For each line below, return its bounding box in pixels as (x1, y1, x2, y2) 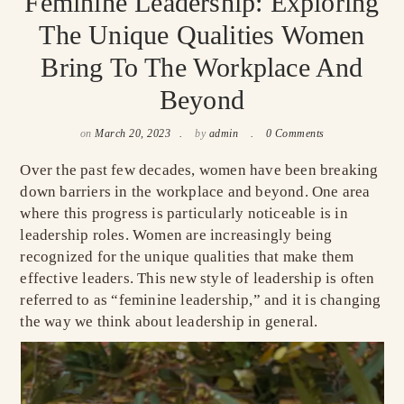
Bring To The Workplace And (41, 52, 363, 82)
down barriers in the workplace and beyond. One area (20, 183, 371, 200)
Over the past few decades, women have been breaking (20, 161, 379, 179)
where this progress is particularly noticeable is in (20, 205, 348, 222)
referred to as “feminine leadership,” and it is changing (20, 291, 381, 308)
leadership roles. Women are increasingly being (20, 226, 333, 243)
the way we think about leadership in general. (20, 313, 318, 330)
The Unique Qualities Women (39, 20, 365, 50)
